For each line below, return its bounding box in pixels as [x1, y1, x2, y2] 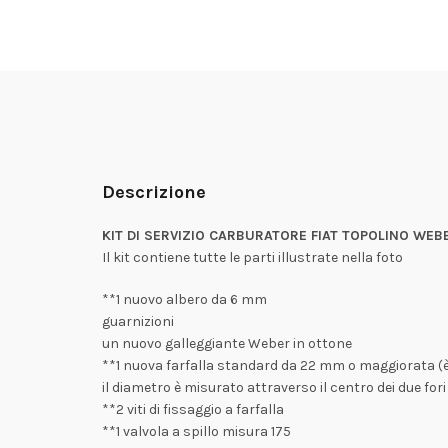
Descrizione [102, 181, 206, 203]
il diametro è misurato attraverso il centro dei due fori [102, 379, 446, 396]
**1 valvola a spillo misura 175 [102, 423, 291, 440]
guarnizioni [102, 313, 174, 330]
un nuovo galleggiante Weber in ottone [102, 335, 352, 352]
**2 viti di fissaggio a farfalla [102, 401, 284, 418]
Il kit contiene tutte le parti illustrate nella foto [102, 249, 403, 266]
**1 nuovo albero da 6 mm [102, 291, 267, 308]
